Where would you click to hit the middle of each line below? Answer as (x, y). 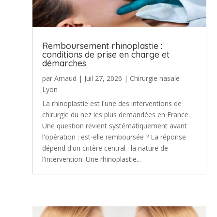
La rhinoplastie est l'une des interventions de (112, 103)
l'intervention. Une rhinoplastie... (92, 159)
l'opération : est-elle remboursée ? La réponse (114, 137)
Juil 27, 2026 (103, 78)
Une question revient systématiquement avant (115, 125)
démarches (64, 63)
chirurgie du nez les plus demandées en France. (116, 114)
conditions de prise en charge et (106, 54)
